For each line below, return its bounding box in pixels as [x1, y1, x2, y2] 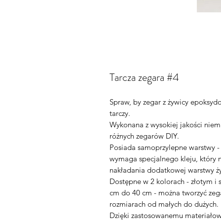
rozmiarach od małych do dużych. [110, 199, 219, 209]
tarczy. [110, 109, 130, 118]
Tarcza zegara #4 [110, 70, 179, 85]
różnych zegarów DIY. [110, 131, 179, 141]
